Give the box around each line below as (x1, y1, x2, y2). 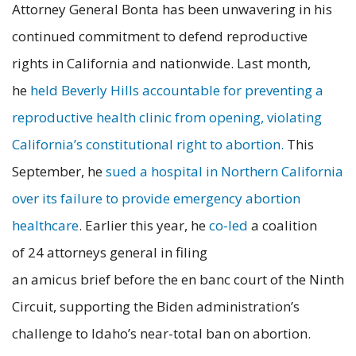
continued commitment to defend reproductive (12, 26, 308, 45)
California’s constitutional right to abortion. (12, 134, 284, 153)
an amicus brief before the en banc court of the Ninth (12, 269, 344, 288)
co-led (209, 215, 248, 234)
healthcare (12, 215, 79, 234)
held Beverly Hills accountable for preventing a (30, 80, 323, 99)
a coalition (248, 215, 317, 234)
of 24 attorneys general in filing (12, 242, 207, 261)
